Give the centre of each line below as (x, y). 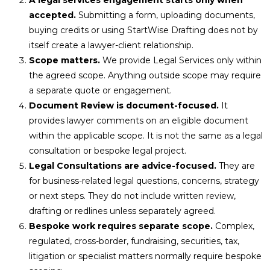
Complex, (234, 226)
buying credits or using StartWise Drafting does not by (143, 30)
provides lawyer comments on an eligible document (139, 120)
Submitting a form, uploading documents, (165, 15)
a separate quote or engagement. (100, 90)
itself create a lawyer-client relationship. (111, 45)
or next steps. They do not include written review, (132, 196)
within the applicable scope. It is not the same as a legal (146, 135)
